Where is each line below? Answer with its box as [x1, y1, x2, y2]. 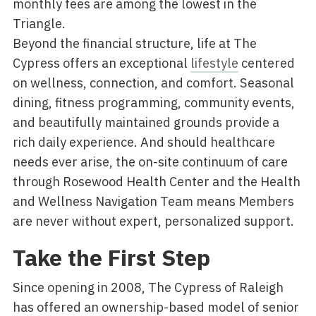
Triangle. [12, 15, 66, 32]
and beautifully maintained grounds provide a [12, 114, 279, 131]
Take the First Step [12, 243, 210, 273]
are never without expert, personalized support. [12, 212, 294, 230]
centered [238, 54, 295, 72]
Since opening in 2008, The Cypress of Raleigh [12, 279, 284, 296]
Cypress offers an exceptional [12, 54, 190, 72]
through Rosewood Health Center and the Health [12, 173, 300, 190]
